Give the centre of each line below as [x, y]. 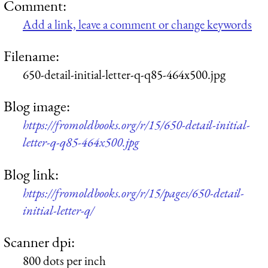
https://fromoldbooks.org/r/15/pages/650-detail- [133, 193]
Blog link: [31, 174]
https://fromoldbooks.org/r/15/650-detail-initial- [136, 125]
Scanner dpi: [39, 241]
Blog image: [37, 106]
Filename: [31, 55]
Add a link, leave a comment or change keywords [137, 24]
